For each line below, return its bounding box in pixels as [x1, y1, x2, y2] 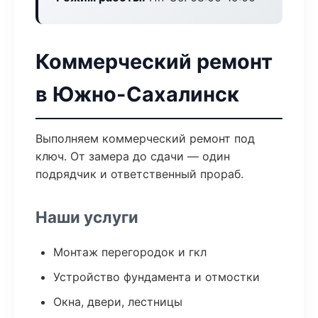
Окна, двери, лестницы [53, 295, 182, 309]
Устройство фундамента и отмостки [53, 270, 260, 284]
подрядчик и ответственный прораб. [35, 167, 243, 181]
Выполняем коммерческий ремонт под [35, 131, 255, 146]
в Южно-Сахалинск [35, 82, 239, 106]
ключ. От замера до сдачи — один [35, 149, 230, 163]
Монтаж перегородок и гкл [53, 245, 207, 259]
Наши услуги [35, 207, 138, 226]
